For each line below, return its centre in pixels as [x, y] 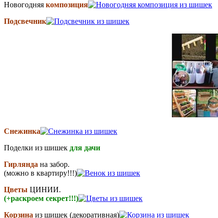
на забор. [55, 164]
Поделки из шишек [37, 147]
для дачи [85, 147]
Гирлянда [22, 164]
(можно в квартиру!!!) [40, 173]
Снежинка [22, 131]
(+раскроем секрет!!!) [41, 198]
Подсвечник [25, 21]
